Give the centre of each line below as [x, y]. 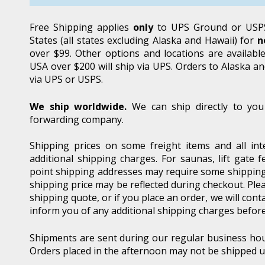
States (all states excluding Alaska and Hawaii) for [143, 40]
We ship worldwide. [78, 106]
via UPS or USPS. [66, 79]
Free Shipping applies [81, 27]
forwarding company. [77, 119]
